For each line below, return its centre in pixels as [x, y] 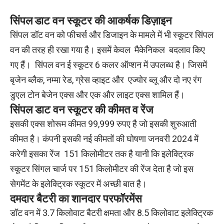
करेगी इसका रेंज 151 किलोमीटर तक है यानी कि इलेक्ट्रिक [102, 153]
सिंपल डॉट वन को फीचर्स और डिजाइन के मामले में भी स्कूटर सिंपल [112, 34]
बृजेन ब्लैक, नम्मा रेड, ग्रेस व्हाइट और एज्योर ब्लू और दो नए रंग [106, 79]
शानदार [87, 198]
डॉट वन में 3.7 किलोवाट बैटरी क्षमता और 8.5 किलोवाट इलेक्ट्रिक [111, 212]
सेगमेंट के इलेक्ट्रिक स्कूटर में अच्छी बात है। [78, 183]
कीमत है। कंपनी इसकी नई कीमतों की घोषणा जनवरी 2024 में [104, 138]
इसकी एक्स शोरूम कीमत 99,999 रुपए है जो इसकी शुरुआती [103, 123]
